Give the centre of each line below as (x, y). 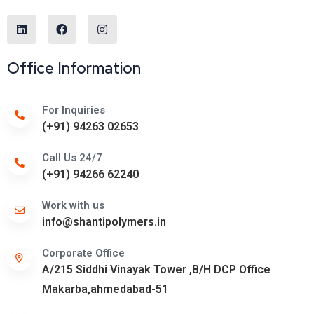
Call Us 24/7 (72, 157)
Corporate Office (83, 253)
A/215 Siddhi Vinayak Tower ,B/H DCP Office (156, 269)
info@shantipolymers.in (104, 221)
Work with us (73, 205)
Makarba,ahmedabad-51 (105, 289)
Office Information (74, 68)
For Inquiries (74, 110)
